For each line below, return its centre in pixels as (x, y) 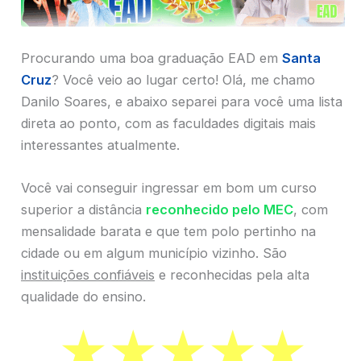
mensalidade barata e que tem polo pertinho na (168, 232)
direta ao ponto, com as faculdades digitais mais (168, 123)
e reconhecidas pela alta (232, 275)
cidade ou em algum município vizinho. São (154, 253)
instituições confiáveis (88, 275)
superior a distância (83, 210)
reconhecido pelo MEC (220, 210)
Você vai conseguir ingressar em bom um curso (169, 188)
